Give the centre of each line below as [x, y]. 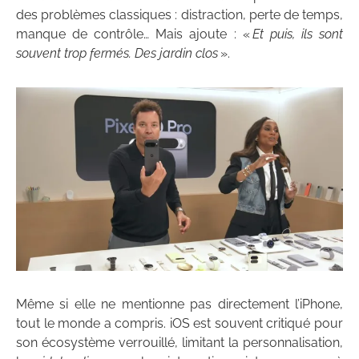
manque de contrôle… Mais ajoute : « [134, 34]
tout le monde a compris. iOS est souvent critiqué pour [179, 324]
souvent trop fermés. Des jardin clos [117, 54]
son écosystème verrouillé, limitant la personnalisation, [179, 343]
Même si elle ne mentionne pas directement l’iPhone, [179, 305]
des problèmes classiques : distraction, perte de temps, [179, 15]
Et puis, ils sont [298, 34]
